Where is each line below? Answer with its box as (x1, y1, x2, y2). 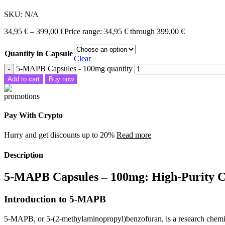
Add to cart (8, 75, 40, 83)
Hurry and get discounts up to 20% (4, 131, 117, 140)
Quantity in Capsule (5, 49, 73, 58)
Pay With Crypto (4, 111, 63, 120)
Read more (117, 131, 151, 140)
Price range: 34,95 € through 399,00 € (64, 27, 185, 36)
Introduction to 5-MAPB (4, 193, 106, 204)
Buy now (49, 75, 74, 83)
